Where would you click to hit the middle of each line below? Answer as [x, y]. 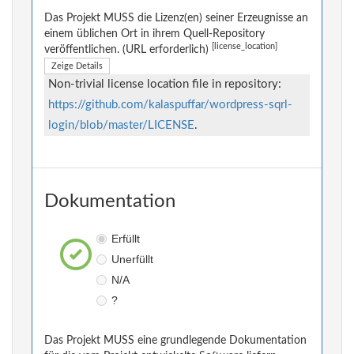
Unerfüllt [132, 260]
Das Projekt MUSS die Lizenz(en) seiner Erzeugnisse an [176, 19]
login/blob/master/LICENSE [121, 126]
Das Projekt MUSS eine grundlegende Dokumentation [175, 341]
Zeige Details [77, 66]
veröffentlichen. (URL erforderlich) [128, 50]
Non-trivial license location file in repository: [165, 85]
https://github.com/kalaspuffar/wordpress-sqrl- [170, 105]
